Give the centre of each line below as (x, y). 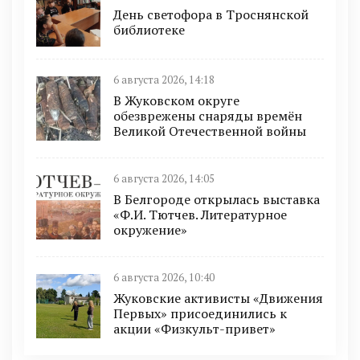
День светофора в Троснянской (211, 14)
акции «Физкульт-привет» (194, 329)
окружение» (150, 230)
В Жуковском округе (176, 101)
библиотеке (149, 29)
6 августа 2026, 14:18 (164, 80)
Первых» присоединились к (200, 314)
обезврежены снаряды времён (208, 116)
